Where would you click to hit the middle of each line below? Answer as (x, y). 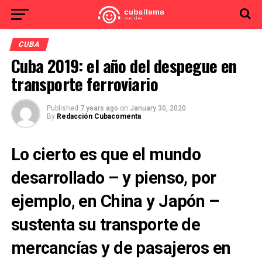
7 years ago (99, 108)
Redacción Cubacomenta (99, 116)
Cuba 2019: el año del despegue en (124, 65)
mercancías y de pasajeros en (121, 248)
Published (62, 108)
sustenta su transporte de (106, 225)
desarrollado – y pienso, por (113, 178)
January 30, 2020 (158, 108)
